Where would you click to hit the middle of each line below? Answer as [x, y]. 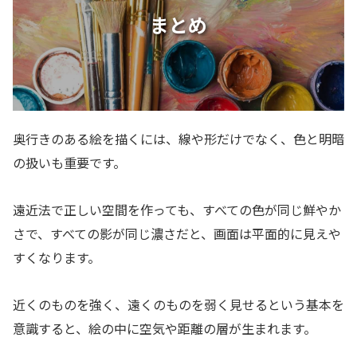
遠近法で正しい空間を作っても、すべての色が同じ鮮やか [177, 210]
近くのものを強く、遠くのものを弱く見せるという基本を [178, 304]
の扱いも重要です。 [69, 163]
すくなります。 [57, 258]
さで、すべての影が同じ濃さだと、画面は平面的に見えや [177, 234]
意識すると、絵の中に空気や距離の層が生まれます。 [165, 328]
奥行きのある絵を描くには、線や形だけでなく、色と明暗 [178, 139]
